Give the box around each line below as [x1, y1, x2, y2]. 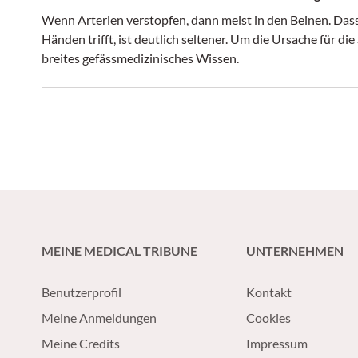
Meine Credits [42, 335, 120, 351]
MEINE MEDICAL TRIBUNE [42, 242, 197, 258]
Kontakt [246, 284, 292, 300]
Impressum [246, 335, 308, 351]
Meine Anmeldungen [42, 309, 157, 325]
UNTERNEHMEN [246, 242, 344, 258]
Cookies [246, 309, 291, 325]
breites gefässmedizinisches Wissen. [42, 50, 239, 66]
